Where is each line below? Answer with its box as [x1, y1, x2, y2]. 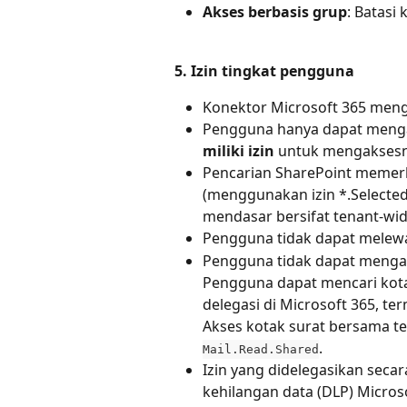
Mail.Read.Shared [203, 342, 319, 356]
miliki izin [203, 141, 274, 162]
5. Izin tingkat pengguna [174, 60, 354, 81]
